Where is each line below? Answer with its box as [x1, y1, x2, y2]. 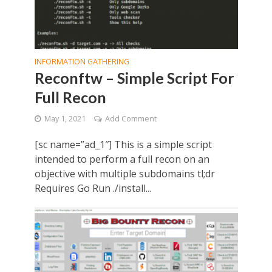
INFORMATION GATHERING [34, 56, 129, 67]
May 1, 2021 [44, 114, 86, 124]
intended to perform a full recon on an [34, 152, 209, 166]
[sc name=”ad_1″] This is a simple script [34, 138, 212, 152]
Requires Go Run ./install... [34, 182, 151, 195]
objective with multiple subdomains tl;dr [34, 167, 215, 181]
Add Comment [104, 114, 157, 124]
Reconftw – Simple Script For [34, 69, 234, 87]
